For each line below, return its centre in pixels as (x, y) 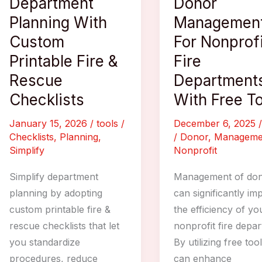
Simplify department (54, 176)
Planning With (58, 22)
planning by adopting (56, 193)
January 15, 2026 (50, 123)
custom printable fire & (60, 209)
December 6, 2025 (216, 123)
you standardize (45, 242)
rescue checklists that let (64, 225)
